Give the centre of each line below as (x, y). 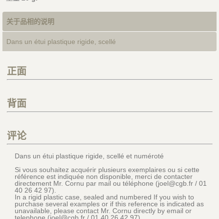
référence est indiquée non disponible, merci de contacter (103, 177)
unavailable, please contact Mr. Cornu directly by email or (103, 211)
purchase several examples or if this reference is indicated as (109, 204)
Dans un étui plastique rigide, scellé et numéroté (89, 156)
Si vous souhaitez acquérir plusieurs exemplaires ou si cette (107, 170)
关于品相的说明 (30, 22)
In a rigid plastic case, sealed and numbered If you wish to (104, 197)
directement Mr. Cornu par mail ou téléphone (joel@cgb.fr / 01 (110, 184)
